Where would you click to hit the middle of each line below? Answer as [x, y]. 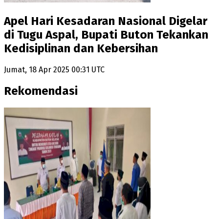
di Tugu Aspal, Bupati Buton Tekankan [106, 35]
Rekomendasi [41, 91]
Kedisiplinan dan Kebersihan [81, 49]
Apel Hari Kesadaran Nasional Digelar [106, 21]
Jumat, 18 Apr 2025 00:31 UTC [54, 70]
